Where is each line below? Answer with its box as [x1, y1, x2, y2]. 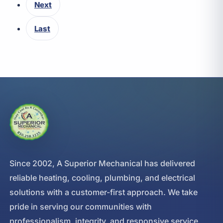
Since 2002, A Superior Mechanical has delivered [9, 158, 196, 169]
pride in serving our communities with [9, 202, 152, 212]
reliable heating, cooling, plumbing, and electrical [9, 173, 196, 183]
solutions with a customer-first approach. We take [9, 187, 198, 198]
